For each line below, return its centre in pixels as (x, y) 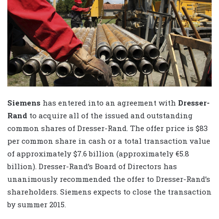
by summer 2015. (37, 205)
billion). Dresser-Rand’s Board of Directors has (92, 166)
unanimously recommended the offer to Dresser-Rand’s (109, 179)
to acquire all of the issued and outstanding (110, 116)
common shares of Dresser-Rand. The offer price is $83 (108, 128)
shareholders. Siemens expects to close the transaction (109, 192)
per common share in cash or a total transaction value (109, 141)
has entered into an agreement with (109, 103)
